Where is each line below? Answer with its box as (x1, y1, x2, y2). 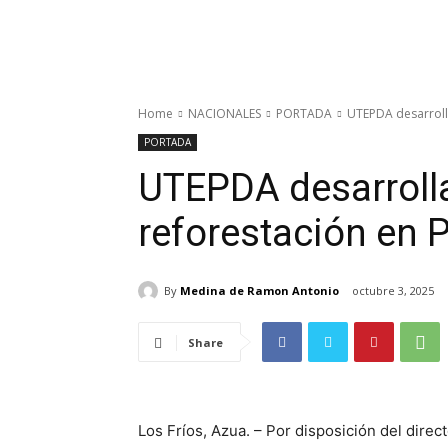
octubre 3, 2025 (352, 283, 434, 299)
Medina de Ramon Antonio (180, 282, 339, 298)
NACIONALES (188, 105, 261, 122)
